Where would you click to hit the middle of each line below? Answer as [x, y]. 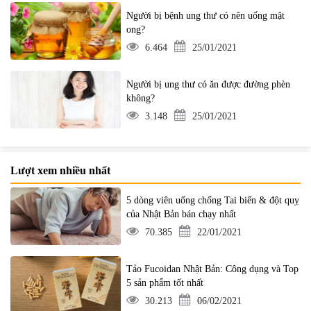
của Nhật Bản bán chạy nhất [182, 215]
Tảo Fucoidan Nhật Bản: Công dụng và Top [213, 269]
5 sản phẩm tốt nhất [165, 283]
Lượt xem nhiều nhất [60, 170]
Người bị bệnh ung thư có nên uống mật [206, 15]
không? [141, 98]
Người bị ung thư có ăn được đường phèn [209, 84]
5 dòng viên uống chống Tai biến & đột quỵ [213, 201]
